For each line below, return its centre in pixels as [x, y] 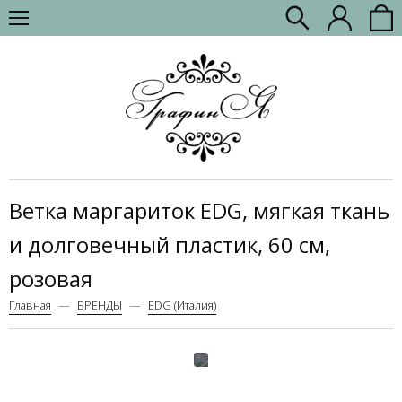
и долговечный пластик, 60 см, [170, 244]
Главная [30, 305]
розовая [51, 278]
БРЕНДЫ [100, 305]
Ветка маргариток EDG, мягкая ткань [199, 210]
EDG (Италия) [182, 305]
